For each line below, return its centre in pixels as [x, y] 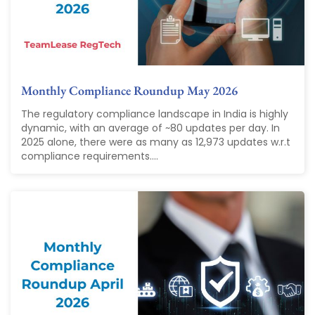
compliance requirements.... [90, 156]
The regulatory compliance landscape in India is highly [155, 114]
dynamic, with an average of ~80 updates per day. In [150, 128]
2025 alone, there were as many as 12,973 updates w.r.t [156, 142]
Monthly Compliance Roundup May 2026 [129, 91]
